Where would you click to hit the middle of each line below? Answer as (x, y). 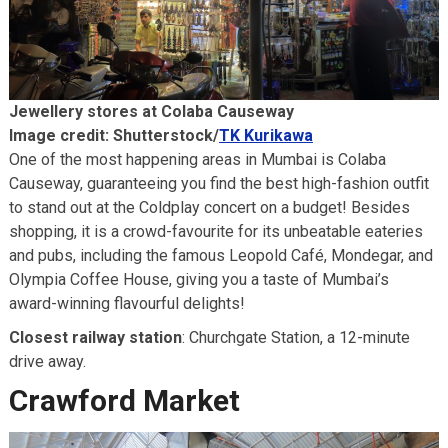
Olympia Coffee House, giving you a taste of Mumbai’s (198, 280)
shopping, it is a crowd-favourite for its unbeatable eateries (215, 232)
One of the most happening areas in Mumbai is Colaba (197, 160)
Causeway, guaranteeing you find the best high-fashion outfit (218, 184)
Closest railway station (95, 338)
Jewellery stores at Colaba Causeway (151, 112)
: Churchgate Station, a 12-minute (295, 338)
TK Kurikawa (265, 136)
